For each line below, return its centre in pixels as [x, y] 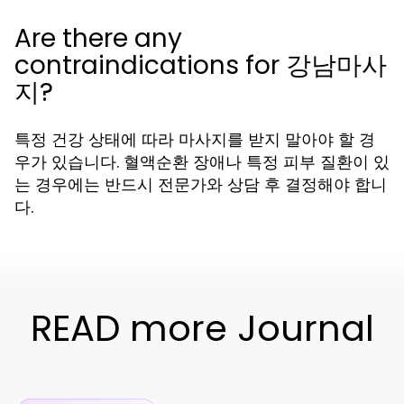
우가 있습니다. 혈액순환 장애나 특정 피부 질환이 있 [202, 162]
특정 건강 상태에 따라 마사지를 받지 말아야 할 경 [195, 139]
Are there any [98, 38]
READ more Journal [202, 328]
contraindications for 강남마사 [201, 65]
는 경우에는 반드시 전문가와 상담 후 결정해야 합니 [201, 184]
